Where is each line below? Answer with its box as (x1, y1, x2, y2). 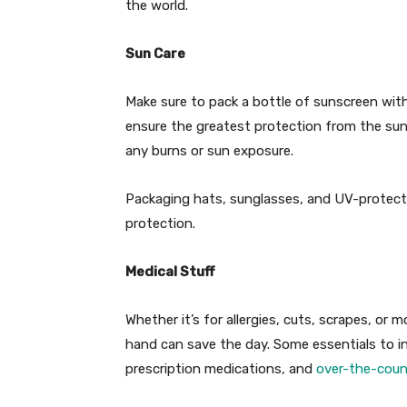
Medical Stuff (125, 263, 214, 280)
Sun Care (125, 45, 185, 62)
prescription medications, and (125, 360, 316, 377)
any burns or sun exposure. (125, 142, 293, 159)
